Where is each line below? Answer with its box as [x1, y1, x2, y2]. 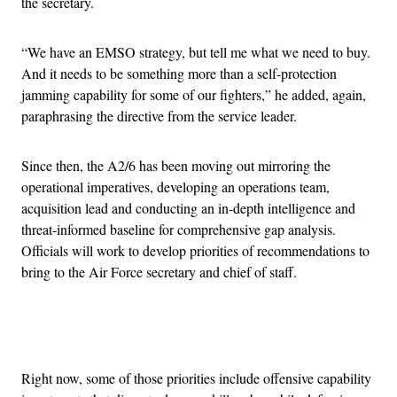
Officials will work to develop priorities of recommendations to [21, 240, 370, 260]
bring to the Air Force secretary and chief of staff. [21, 261, 297, 281]
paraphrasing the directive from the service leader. [21, 105, 297, 125]
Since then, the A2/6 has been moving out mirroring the [21, 155, 331, 175]
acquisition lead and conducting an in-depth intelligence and [21, 198, 355, 217]
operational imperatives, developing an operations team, [21, 176, 330, 196]
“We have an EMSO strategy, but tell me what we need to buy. [21, 42, 370, 61]
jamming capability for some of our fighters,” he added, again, [21, 84, 366, 104]
